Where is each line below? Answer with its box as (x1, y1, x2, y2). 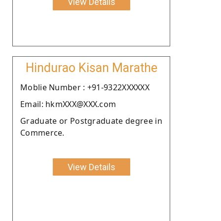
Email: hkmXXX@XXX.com (20, 98, 116, 110)
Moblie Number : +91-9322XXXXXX (20, 81, 149, 93)
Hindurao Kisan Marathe (25, 60, 157, 75)
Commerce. (20, 127, 65, 138)
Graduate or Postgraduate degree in (20, 115, 162, 126)
